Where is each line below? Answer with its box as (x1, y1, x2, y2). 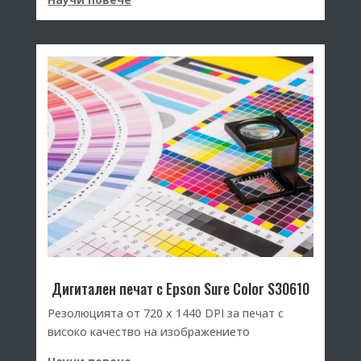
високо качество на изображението (48, 323, 251, 339)
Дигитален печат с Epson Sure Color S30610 (51, 277, 309, 299)
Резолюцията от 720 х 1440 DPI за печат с (48, 305, 284, 321)
